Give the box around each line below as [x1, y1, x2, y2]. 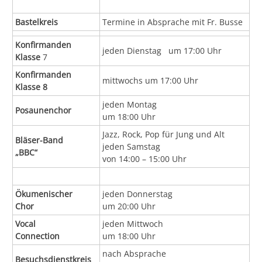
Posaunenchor [15, 104, 72, 116]
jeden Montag [102, 98, 157, 110]
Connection [15, 230, 60, 242]
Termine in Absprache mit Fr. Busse [102, 16, 243, 27]
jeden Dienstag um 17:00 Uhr [102, 44, 222, 56]
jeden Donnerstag [102, 188, 173, 199]
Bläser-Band [15, 134, 64, 146]
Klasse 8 [15, 81, 48, 92]
